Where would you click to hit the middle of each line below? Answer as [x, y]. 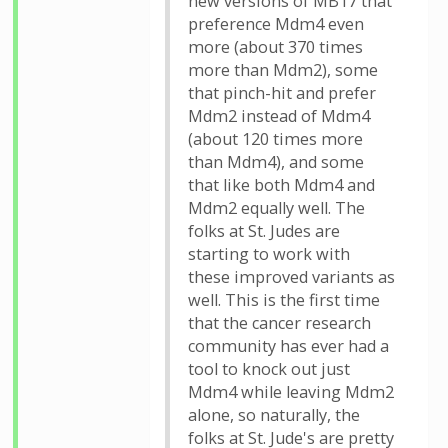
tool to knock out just [269, 369]
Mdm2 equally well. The [276, 208]
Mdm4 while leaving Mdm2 [291, 392]
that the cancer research [279, 323]
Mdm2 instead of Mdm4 [279, 116]
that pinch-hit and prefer [282, 93]
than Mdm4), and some [276, 162]
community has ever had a [288, 346]
